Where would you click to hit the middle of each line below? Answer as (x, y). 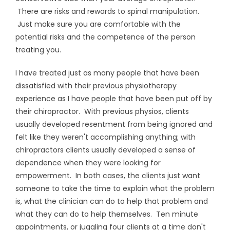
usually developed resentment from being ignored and (114, 124)
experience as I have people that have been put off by (114, 99)
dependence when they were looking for (88, 163)
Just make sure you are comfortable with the (98, 24)
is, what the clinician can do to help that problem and (112, 201)
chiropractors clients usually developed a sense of (106, 150)
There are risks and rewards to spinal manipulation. (107, 11)
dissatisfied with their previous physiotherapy (96, 86)
